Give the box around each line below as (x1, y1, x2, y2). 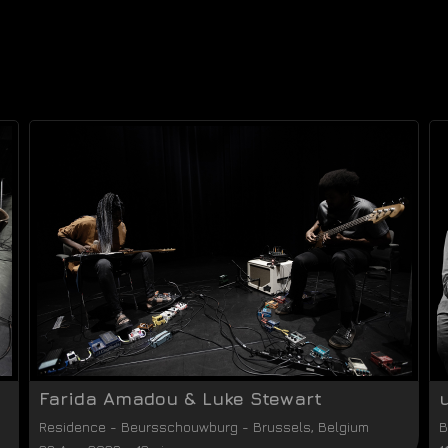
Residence (39, 418, 106, 435)
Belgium (318, 418, 369, 435)
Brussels (253, 418, 311, 435)
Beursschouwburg (121, 418, 238, 435)
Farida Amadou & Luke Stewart (39, 388, 322, 409)
